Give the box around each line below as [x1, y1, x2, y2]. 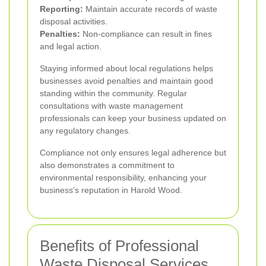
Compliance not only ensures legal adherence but [40, 148, 226, 158]
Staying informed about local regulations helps [40, 64, 213, 74]
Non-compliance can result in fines [80, 29, 212, 39]
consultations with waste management [40, 101, 183, 111]
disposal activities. [40, 17, 107, 27]
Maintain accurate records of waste [83, 4, 217, 14]
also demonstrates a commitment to [40, 160, 175, 170]
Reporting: [40, 4, 83, 14]
